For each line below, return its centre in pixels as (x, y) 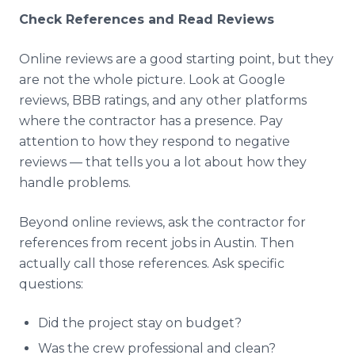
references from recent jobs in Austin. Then (157, 243)
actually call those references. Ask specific (152, 263)
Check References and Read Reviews (147, 19)
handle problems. (75, 183)
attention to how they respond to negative (155, 141)
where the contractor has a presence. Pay (151, 121)
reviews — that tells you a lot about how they (163, 162)
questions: (51, 284)
